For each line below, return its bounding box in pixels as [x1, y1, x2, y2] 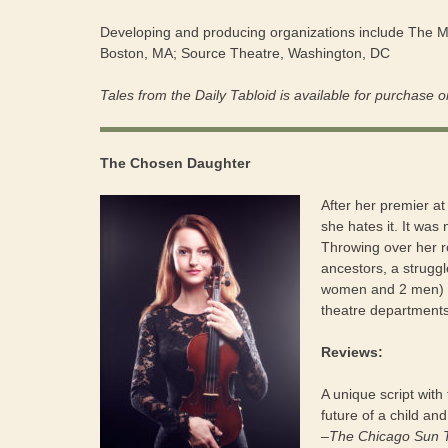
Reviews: [321, 343, 383, 360]
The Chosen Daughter [100, 154, 250, 171]
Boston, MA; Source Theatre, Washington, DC [100, 44, 390, 61]
